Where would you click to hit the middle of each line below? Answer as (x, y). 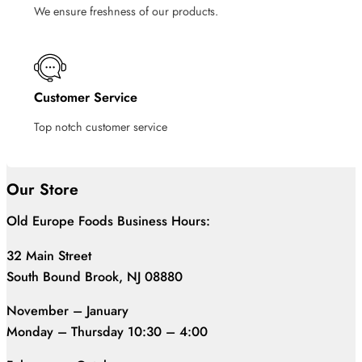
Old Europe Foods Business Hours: (108, 221)
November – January (67, 310)
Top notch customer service (100, 126)
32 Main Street (49, 255)
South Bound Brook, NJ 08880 (95, 276)
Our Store (42, 189)
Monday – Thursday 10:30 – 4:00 (109, 331)
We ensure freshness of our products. (126, 12)
